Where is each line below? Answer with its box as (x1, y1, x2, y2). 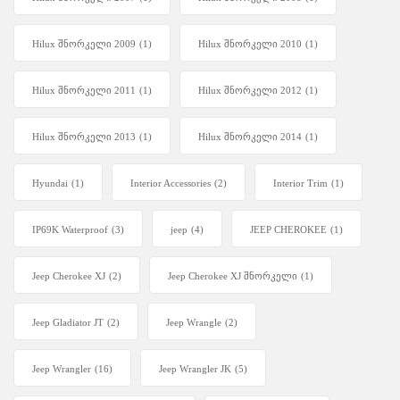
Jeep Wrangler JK (159, 363, 231, 375)
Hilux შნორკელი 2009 (32, 38, 136, 50)
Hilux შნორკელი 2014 (198, 131, 302, 143)
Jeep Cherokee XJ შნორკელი (168, 271, 297, 282)
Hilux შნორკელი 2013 (32, 131, 136, 143)
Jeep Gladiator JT (32, 317, 104, 329)
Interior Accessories (130, 178, 211, 189)
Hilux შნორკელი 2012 (198, 85, 302, 96)
